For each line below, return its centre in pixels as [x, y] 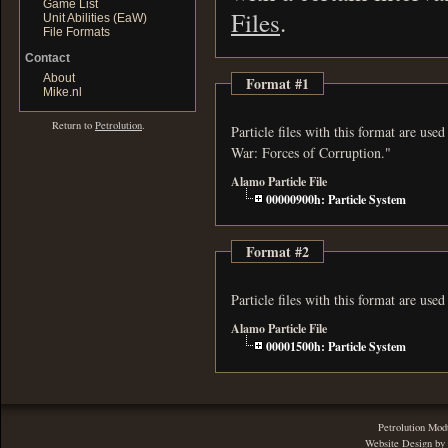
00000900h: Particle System [334, 199]
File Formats [76, 32]
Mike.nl [62, 92]
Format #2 [277, 251]
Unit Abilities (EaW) [95, 18]
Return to [73, 125]
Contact [47, 58]
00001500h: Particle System [334, 346]
